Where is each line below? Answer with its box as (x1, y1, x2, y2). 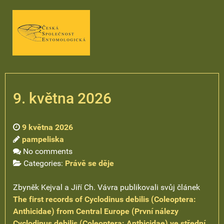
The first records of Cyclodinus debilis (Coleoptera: (13, 194, 196, 204)
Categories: (23, 158, 65, 168)
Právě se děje (65, 158, 114, 168)
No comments (23, 146, 72, 156)
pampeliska (22, 134, 64, 144)
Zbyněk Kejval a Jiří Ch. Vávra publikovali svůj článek (13, 182, 200, 192)
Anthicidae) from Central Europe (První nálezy (13, 206, 178, 216)
